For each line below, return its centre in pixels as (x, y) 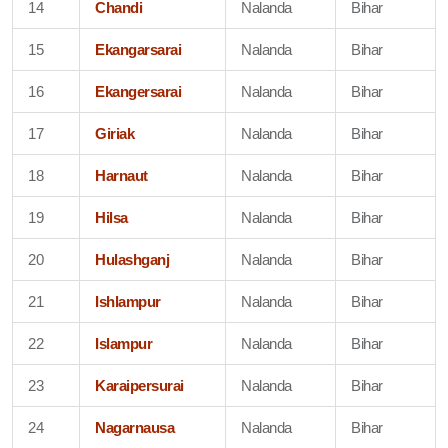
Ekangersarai (138, 91)
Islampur (124, 343)
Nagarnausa (135, 427)
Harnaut (121, 175)
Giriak (115, 133)
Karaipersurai (139, 385)
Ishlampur (128, 301)
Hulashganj (132, 259)
